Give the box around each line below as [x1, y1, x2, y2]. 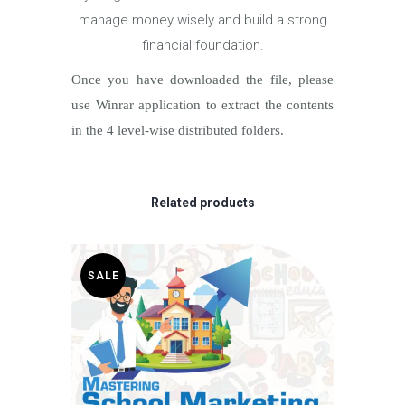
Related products [150, 195, 255, 211]
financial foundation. [141, 37, 264, 54]
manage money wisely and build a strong [78, 12, 327, 29]
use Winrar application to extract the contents [71, 98, 334, 113]
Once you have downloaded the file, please [71, 72, 334, 88]
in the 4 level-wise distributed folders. [71, 123, 284, 138]
